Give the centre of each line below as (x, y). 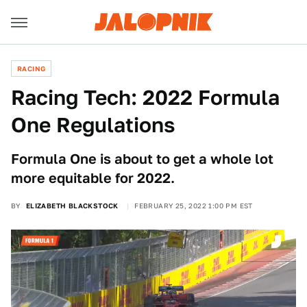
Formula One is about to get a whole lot (142, 159)
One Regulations (93, 125)
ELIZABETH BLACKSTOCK (72, 206)
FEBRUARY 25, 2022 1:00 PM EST (194, 206)
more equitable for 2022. (93, 178)
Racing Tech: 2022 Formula (145, 97)
